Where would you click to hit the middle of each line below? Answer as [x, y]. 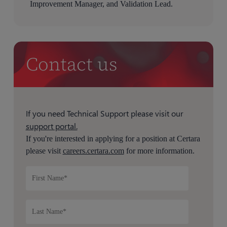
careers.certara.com [93, 150]
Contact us [72, 64]
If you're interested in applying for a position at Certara [113, 138]
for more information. [159, 150]
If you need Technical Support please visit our [104, 113]
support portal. [51, 126]
